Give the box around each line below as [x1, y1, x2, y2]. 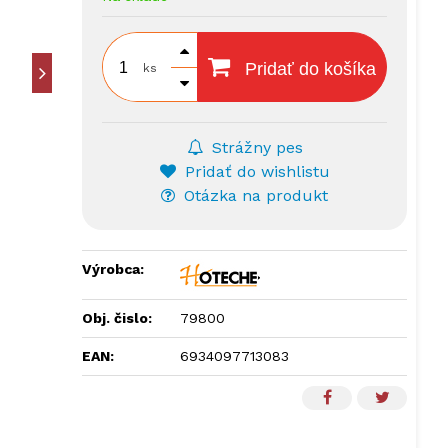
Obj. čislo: [82, 310, 153, 326]
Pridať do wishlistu [179, 162, 330, 181]
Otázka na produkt [179, 186, 329, 205]
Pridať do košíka [240, 59, 377, 79]
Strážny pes [206, 138, 303, 157]
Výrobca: [82, 261, 145, 277]
